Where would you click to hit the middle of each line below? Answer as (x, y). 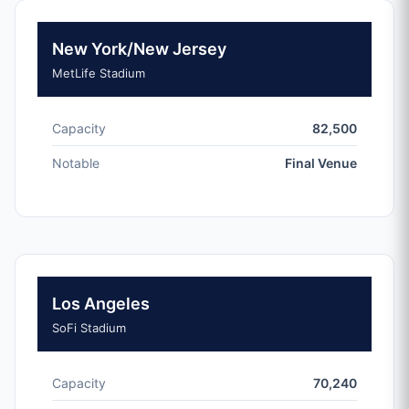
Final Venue (321, 163)
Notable (76, 163)
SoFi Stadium (89, 328)
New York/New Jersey (139, 49)
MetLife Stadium (99, 73)
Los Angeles (101, 304)
